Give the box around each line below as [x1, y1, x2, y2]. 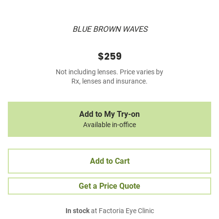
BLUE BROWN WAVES [72, 24, 147, 34]
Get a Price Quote [79, 181, 140, 191]
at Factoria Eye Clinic [89, 207, 154, 216]
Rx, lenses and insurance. [71, 77, 148, 86]
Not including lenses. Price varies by [56, 68, 163, 77]
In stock [65, 207, 89, 216]
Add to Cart [89, 156, 130, 166]
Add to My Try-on [79, 109, 140, 119]
